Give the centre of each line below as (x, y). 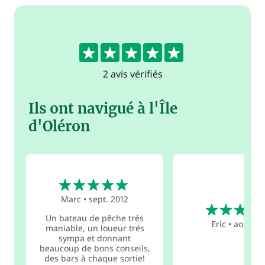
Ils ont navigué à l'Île (103, 109)
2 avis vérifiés (132, 74)
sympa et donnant (95, 238)
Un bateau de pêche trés (95, 218)
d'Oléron (59, 126)
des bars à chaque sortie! (95, 258)
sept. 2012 (109, 199)
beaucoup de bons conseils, (95, 248)
